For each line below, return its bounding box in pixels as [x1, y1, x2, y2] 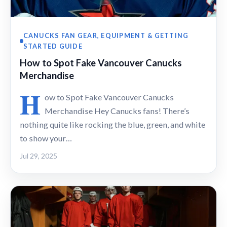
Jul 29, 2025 [20, 152, 57, 161]
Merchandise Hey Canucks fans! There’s [45, 106, 190, 116]
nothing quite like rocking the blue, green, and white [20, 120, 205, 130]
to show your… [20, 133, 72, 143]
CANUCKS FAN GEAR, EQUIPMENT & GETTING [23, 31, 189, 40]
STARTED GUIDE [23, 42, 83, 51]
